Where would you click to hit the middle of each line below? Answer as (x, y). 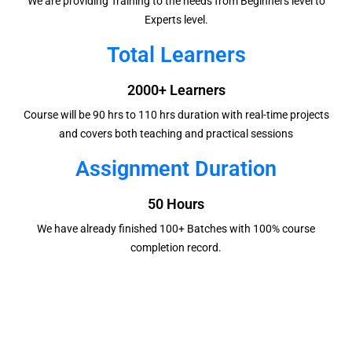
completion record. (176, 248)
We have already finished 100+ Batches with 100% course (176, 229)
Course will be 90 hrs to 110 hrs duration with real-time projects (176, 115)
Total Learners (176, 55)
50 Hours (176, 205)
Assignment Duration (176, 169)
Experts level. (176, 20)
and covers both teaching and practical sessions (176, 134)
